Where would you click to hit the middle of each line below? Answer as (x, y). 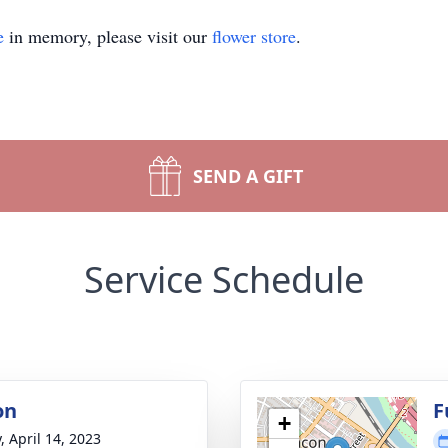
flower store (254, 36)
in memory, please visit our (108, 36)
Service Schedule (224, 279)
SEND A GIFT (248, 176)
